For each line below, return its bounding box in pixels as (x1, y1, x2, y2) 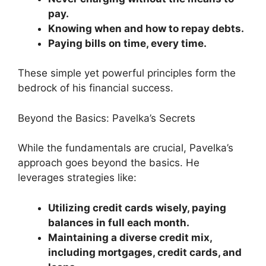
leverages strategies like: (18, 172, 137, 183)
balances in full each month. (48, 216, 189, 229)
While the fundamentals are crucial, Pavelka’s (18, 142, 233, 154)
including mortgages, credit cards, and (48, 246, 242, 258)
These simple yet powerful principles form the (18, 67, 236, 79)
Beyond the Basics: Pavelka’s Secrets (18, 112, 195, 124)
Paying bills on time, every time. (48, 37, 207, 49)
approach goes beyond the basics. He (18, 157, 199, 169)
